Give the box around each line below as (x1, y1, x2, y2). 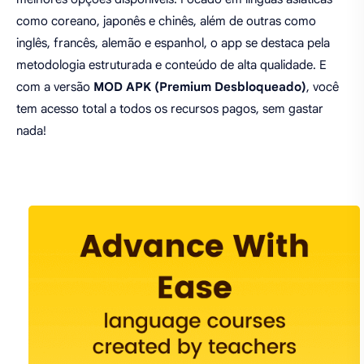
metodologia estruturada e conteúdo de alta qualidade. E (16, 57, 327, 72)
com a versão (16, 79, 93, 94)
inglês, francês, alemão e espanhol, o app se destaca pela (16, 35, 330, 50)
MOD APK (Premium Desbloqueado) (93, 79, 306, 94)
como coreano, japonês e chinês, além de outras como (16, 13, 316, 28)
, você (306, 79, 339, 94)
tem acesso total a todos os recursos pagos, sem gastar (16, 101, 323, 116)
